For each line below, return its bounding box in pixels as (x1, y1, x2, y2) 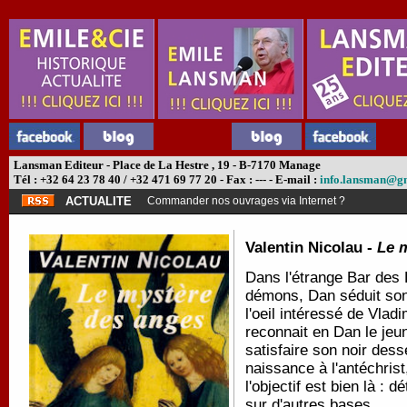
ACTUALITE (65, 194, 132, 208)
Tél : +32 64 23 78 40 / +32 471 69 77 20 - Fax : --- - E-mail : (11, 173, 320, 186)
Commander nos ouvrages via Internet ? (147, 194, 345, 207)
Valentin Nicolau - (245, 239, 377, 256)
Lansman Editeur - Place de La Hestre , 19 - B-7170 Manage (11, 158, 321, 172)
